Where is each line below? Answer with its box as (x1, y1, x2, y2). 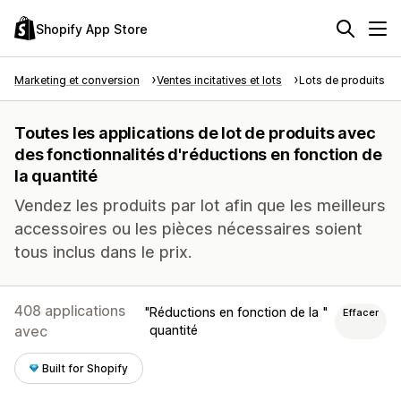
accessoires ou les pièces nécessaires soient (14, 219, 363, 238)
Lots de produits (299, 73, 385, 87)
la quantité (14, 166, 98, 185)
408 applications (14, 302, 125, 320)
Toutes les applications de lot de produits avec (14, 124, 376, 142)
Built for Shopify (42, 362, 129, 375)
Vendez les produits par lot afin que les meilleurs (14, 196, 386, 215)
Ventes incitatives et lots (157, 73, 282, 87)
